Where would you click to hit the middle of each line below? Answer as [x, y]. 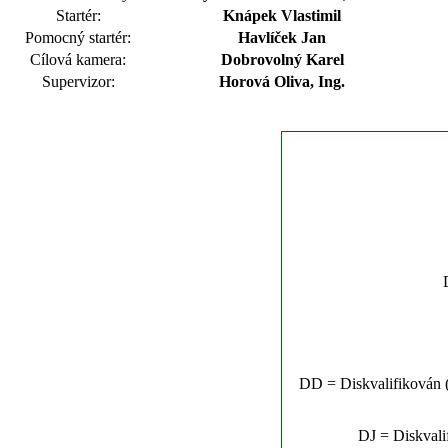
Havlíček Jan [282, 37]
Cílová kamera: [78, 59]
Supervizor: [78, 81]
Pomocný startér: [78, 37]
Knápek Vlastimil [282, 15]
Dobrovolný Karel [282, 59]
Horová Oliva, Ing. [282, 81]
